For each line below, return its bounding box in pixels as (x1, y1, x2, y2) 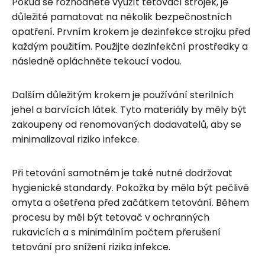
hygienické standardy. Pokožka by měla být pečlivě (12, 180, 249, 195)
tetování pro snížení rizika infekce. (12, 240, 170, 254)
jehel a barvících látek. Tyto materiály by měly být (12, 102, 247, 117)
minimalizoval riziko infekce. (12, 132, 139, 146)
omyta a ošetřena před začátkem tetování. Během (12, 195, 249, 209)
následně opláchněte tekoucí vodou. (12, 54, 182, 68)
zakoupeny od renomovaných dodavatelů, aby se (12, 117, 241, 131)
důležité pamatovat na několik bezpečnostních (12, 9, 232, 24)
